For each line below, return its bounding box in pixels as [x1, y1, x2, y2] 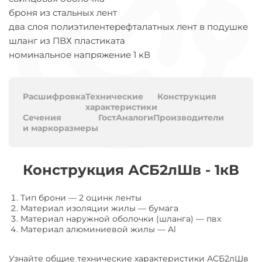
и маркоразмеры [23, 123, 98, 133]
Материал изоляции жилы [20, 203, 136, 213]
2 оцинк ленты [79, 192, 142, 203]
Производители [153, 112, 224, 123]
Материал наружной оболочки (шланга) [20, 213, 194, 224]
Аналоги [116, 112, 153, 123]
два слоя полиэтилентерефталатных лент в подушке [9, 21, 248, 32]
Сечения [23, 112, 61, 123]
